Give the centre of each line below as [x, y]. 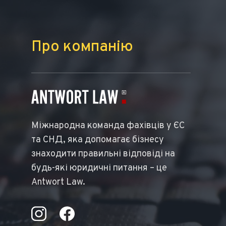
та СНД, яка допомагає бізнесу [98, 140]
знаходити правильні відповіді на [103, 154]
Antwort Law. [58, 183]
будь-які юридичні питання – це [99, 168]
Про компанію [82, 47]
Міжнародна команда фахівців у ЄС [108, 126]
